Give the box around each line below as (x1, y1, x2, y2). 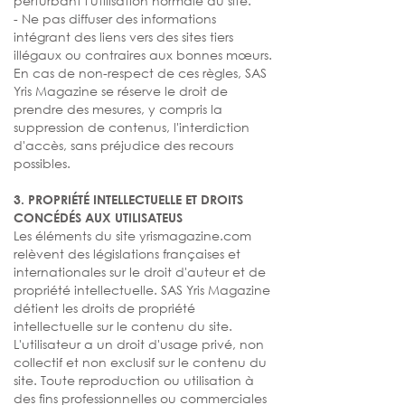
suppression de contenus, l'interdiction (14, 118, 250, 136)
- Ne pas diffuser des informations (14, 10, 216, 27)
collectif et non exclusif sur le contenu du (14, 353, 267, 371)
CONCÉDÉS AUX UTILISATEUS (14, 210, 183, 225)
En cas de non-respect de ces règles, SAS (14, 64, 267, 81)
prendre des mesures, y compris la (14, 100, 222, 118)
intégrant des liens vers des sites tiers (14, 28, 233, 45)
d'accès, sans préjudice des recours (14, 137, 233, 154)
